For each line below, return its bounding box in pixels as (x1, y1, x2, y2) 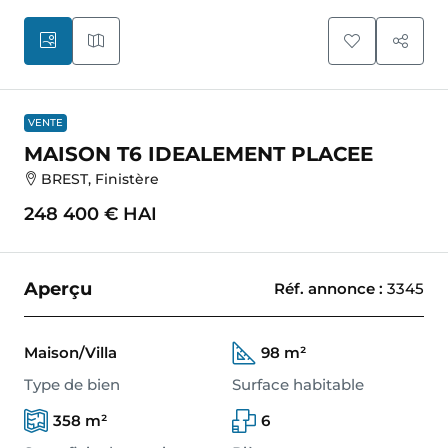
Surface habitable (231, 375, 364, 395)
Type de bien (24, 375, 120, 395)
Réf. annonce (274, 279, 375, 299)
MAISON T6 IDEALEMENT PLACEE (24, 141, 373, 166)
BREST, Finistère (40, 170, 159, 189)
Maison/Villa (24, 343, 117, 363)
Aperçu (24, 277, 92, 300)
